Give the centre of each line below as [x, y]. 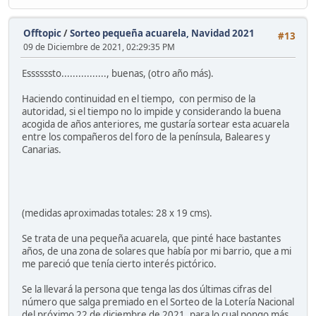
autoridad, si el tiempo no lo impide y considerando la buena [151, 112]
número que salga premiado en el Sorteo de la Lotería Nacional [158, 302]
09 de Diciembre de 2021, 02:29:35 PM [99, 47]
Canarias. [42, 150]
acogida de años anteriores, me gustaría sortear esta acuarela [156, 124]
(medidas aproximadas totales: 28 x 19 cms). [117, 213]
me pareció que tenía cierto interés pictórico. [119, 264]
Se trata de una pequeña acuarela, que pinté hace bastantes [151, 239]
